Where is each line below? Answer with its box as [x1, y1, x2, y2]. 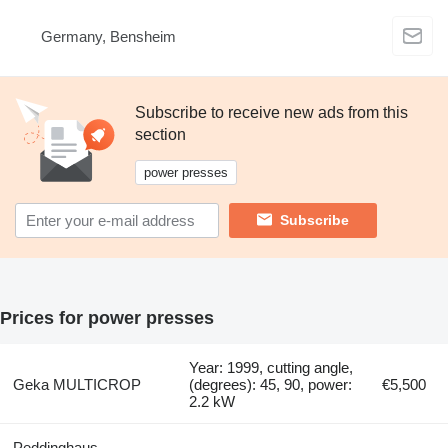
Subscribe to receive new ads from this [135, 103, 408, 121]
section [135, 125, 186, 143]
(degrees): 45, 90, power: [189, 375, 353, 393]
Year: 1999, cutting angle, [189, 358, 354, 376]
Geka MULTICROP [12, 375, 141, 393]
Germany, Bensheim [41, 28, 176, 46]
